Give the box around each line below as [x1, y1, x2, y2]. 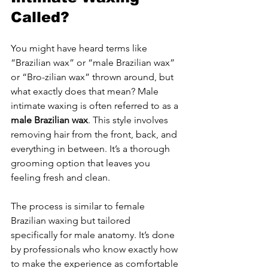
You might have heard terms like [11, 42, 150, 54]
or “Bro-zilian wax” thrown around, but [11, 71, 176, 83]
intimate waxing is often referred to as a [11, 99, 181, 111]
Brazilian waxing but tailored [11, 214, 133, 226]
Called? [11, 8, 69, 25]
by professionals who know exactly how [11, 243, 180, 255]
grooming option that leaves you [11, 157, 153, 169]
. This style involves [88, 114, 170, 126]
